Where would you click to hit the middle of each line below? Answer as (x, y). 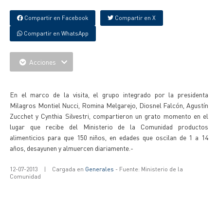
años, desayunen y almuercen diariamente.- (72, 148)
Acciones (43, 62)
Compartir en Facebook (55, 18)
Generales (100, 169)
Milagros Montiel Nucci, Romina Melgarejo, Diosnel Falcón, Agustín (109, 105)
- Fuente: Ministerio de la (148, 169)
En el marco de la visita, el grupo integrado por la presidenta (109, 94)
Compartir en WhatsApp (55, 33)
